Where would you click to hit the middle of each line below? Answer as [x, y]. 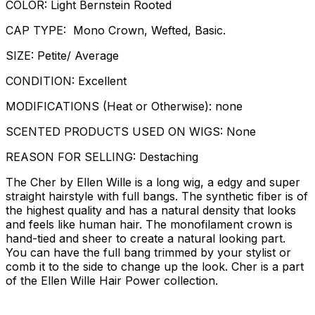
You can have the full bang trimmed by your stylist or [148, 252]
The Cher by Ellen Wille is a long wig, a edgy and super [153, 182]
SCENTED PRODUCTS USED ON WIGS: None [131, 131]
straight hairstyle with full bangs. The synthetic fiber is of [157, 196]
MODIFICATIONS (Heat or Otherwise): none [124, 106]
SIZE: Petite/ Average [62, 55]
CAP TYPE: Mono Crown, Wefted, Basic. [116, 30]
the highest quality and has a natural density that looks [151, 210]
